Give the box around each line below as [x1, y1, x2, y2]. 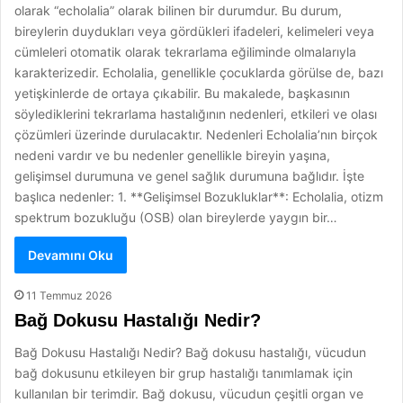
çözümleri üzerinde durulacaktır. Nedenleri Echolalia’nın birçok [14, 127, 378, 142]
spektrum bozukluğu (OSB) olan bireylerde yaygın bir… [14, 210, 337, 225]
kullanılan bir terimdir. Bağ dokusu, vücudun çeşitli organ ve [14, 386, 363, 401]
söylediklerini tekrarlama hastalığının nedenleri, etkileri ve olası [14, 106, 377, 121]
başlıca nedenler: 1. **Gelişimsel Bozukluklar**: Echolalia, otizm [14, 189, 383, 204]
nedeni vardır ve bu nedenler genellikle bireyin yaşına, [14, 148, 330, 163]
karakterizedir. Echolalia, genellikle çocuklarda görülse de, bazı [14, 65, 383, 80]
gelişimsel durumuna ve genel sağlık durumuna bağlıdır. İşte [14, 168, 364, 184]
